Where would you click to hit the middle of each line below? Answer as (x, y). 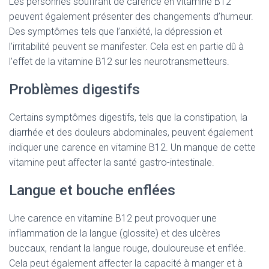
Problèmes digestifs (74, 89)
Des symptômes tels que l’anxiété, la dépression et (116, 32)
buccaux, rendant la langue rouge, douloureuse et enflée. (128, 248)
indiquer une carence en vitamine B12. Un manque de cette (132, 147)
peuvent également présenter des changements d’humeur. (131, 17)
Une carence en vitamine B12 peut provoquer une (113, 218)
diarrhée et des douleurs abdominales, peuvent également (131, 132)
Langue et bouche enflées (92, 190)
